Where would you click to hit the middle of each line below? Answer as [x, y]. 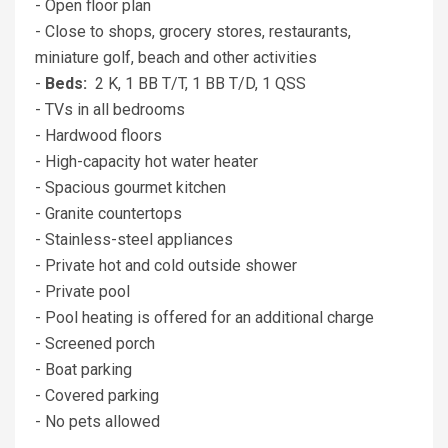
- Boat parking [83, 370]
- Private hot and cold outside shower [166, 266]
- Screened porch [95, 344]
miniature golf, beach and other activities [176, 58]
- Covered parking [97, 396]
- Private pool [82, 292]
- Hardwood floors [98, 136]
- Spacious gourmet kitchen [130, 188]
